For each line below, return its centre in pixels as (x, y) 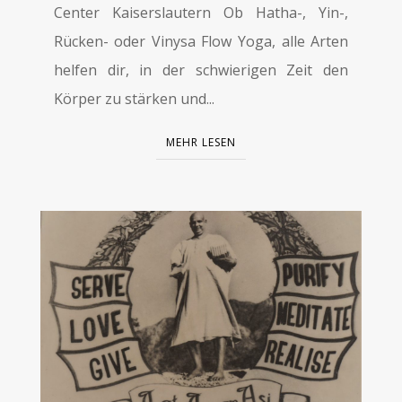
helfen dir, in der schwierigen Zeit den (201, 70)
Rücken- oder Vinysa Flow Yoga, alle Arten (201, 41)
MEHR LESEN (201, 142)
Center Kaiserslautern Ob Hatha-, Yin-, (201, 12)
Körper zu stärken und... (134, 98)
